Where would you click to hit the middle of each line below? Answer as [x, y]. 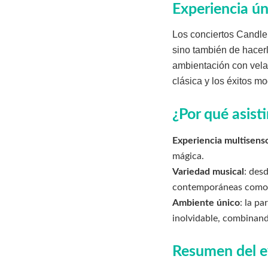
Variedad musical [208, 171]
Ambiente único [206, 202]
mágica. [188, 156]
